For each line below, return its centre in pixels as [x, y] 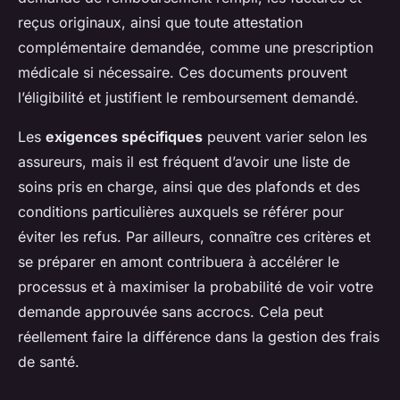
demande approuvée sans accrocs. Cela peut [171, 312]
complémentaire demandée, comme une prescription [196, 48]
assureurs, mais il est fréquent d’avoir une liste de [184, 162]
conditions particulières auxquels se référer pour [181, 212]
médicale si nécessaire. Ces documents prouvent [183, 73]
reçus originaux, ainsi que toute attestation [160, 23]
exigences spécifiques [124, 137]
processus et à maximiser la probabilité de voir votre [196, 287]
